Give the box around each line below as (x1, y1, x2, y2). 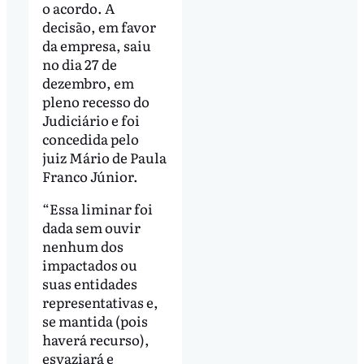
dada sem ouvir (41, 216, 141, 237)
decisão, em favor (41, 15, 156, 37)
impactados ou (41, 253, 137, 275)
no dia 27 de (41, 53, 117, 74)
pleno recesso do (41, 90, 149, 111)
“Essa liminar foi (41, 197, 153, 219)
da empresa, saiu (41, 34, 151, 55)
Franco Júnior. (41, 165, 138, 186)
